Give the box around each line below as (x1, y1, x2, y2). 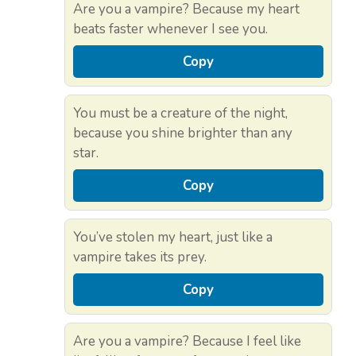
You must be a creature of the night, (73, 103, 288, 122)
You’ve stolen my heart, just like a (73, 227, 273, 246)
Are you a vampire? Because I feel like (73, 331, 301, 350)
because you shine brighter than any (73, 123, 292, 142)
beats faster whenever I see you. (73, 19, 268, 38)
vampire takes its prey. (73, 247, 207, 266)
